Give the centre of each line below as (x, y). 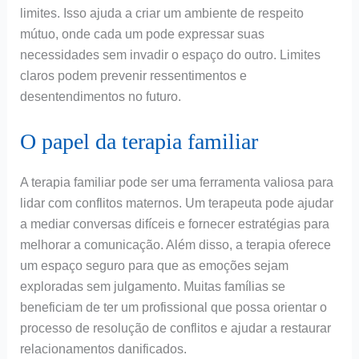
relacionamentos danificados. (103, 349)
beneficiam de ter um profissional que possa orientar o (173, 308)
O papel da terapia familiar (139, 142)
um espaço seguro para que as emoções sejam (154, 266)
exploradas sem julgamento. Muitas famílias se (152, 287)
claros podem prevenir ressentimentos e (133, 75)
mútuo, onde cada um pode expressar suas (142, 34)
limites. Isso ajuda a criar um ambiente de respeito (161, 13)
